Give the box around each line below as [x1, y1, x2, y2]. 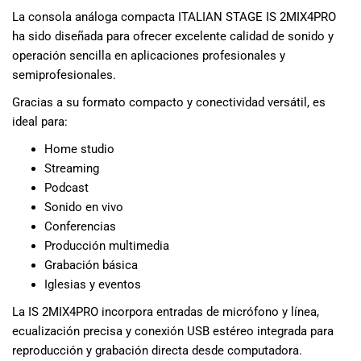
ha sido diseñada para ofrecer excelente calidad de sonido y [12, 28, 334, 44]
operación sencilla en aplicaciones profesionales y [12, 48, 285, 63]
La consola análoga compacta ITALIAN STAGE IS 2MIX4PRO [12, 9, 336, 24]
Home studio [44, 141, 114, 156]
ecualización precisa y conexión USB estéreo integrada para [12, 323, 334, 338]
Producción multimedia [44, 238, 169, 253]
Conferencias [44, 218, 116, 234]
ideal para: [12, 114, 68, 129]
